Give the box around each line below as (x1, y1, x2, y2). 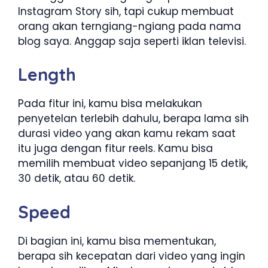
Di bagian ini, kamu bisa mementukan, (18, 233, 216, 248)
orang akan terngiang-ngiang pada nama (18, 19, 241, 33)
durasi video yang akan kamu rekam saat (18, 126, 236, 141)
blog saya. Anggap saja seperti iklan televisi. (18, 33, 246, 48)
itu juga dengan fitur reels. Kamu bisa (18, 141, 213, 156)
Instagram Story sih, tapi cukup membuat (18, 4, 234, 19)
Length (18, 63, 76, 86)
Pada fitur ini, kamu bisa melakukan (18, 96, 202, 111)
